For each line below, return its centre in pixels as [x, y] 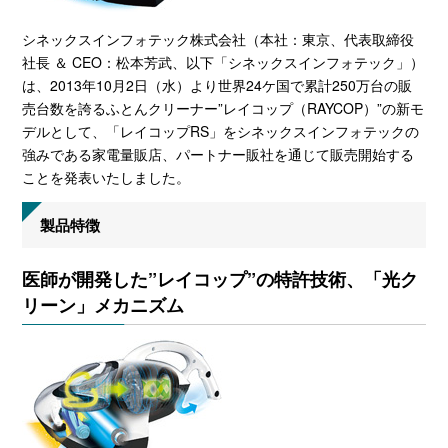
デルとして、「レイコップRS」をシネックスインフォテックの [221, 131]
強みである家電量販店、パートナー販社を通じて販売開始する [218, 154]
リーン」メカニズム [103, 305]
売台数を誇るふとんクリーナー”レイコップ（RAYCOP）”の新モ [223, 108]
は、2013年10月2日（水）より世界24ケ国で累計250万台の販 [217, 85]
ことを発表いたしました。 [106, 177]
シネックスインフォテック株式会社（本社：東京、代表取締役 [218, 39]
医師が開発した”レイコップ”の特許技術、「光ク [220, 279]
